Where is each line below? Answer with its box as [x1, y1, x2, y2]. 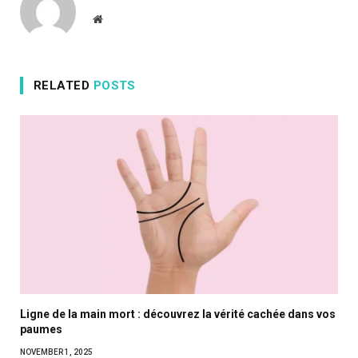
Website [101, 12, 137, 24]
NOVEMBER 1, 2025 [20, 347, 93, 356]
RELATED [34, 78, 93, 93]
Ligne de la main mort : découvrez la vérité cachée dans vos [20, 307, 336, 320]
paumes [20, 322, 62, 336]
